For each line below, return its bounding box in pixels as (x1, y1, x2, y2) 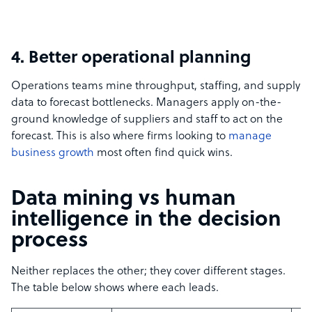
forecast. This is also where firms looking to (11, 130, 228, 143)
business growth (11, 147, 94, 160)
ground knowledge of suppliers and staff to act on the (11, 114, 283, 127)
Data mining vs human (11, 188, 236, 212)
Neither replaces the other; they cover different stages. (11, 265, 286, 279)
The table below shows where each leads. (11, 282, 219, 295)
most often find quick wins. (94, 147, 233, 160)
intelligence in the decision (11, 209, 281, 233)
